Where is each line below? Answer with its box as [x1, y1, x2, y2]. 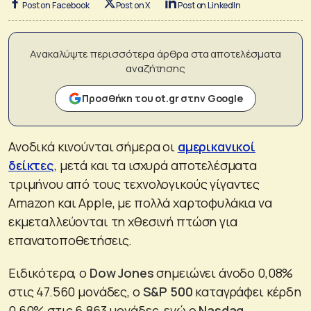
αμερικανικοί [177, 137, 256, 155]
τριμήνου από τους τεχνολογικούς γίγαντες [8, 175, 260, 192]
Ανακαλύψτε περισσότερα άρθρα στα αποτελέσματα [30, 46, 281, 61]
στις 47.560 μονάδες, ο [8, 283, 143, 300]
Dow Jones [89, 264, 154, 281]
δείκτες [8, 156, 54, 174]
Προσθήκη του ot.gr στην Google [82, 91, 243, 105]
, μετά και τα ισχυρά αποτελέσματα [53, 156, 258, 174]
